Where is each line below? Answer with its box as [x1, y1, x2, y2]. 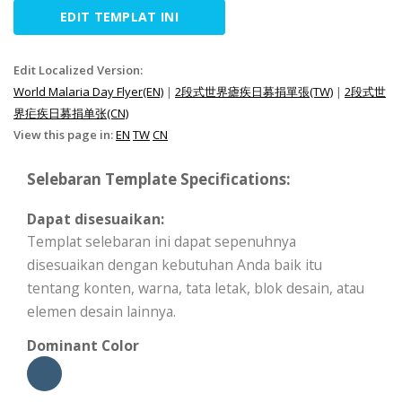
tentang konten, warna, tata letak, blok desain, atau [27, 278, 364, 299]
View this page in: [13, 127, 116, 144]
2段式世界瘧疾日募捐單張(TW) [175, 83, 333, 100]
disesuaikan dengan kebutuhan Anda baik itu [27, 255, 322, 275]
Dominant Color [27, 336, 139, 356]
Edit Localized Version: [13, 62, 143, 79]
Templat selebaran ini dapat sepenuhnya [27, 232, 296, 252]
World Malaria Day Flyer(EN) [13, 83, 163, 100]
